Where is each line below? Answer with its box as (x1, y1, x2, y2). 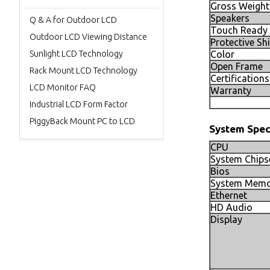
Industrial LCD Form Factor (30, 99, 128, 109)
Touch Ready (210, 25, 268, 36)
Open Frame (210, 61, 263, 72)
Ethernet (210, 190, 247, 201)
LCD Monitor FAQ (30, 83, 96, 92)
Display (210, 214, 242, 225)
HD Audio (210, 202, 253, 213)
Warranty (210, 85, 251, 96)
